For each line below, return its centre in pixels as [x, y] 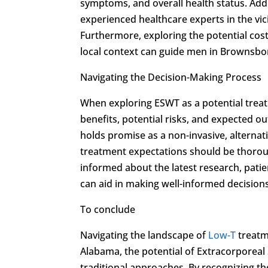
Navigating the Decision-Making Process [171, 77]
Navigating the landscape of [144, 235]
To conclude [108, 209]
